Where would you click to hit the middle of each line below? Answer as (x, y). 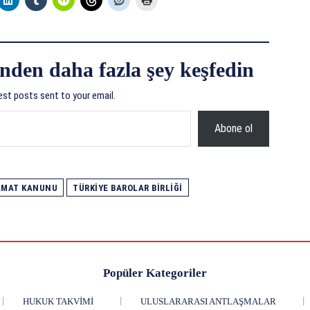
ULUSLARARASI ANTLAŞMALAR (208, 302)
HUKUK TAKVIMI (58, 302)
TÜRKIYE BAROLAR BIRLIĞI (128, 188)
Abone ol (233, 129)
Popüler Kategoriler (155, 273)
